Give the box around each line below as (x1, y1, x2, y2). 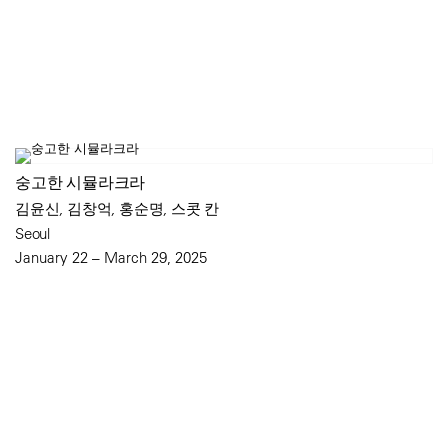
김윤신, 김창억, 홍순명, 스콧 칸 (15, 198, 220, 218)
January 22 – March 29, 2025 (15, 247, 207, 267)
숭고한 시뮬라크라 (15, 171, 146, 192)
